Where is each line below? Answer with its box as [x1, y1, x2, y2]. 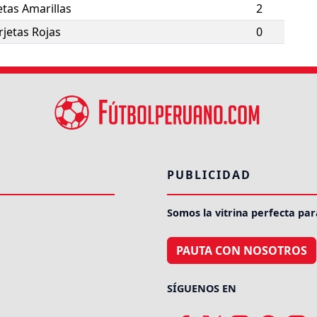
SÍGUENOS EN [167, 282, 236, 296]
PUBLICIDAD [167, 167, 251, 183]
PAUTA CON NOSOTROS [176, 243, 307, 259]
